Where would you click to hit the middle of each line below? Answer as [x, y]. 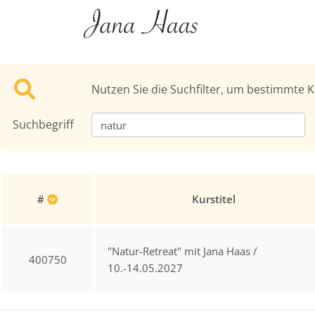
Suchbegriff [43, 124]
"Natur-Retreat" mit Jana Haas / [182, 251]
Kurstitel [213, 199]
